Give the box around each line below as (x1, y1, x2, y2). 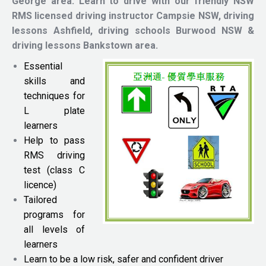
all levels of (24, 224, 85, 235)
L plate (24, 105, 85, 116)
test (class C (24, 164, 85, 176)
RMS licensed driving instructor (12, 10, 154, 21)
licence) (24, 179, 56, 191)
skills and (24, 75, 85, 87)
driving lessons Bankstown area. (12, 40, 196, 51)
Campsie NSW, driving (154, 10, 254, 21)
